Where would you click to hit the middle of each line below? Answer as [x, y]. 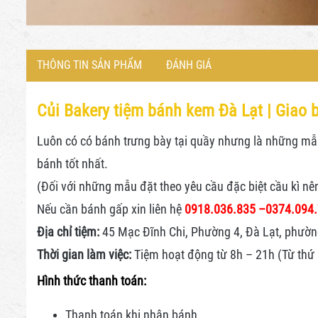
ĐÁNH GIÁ [189, 65]
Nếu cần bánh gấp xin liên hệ [111, 209]
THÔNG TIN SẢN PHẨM [89, 65]
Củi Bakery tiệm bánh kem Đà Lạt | [156, 110]
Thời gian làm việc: [84, 254]
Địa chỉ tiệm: [68, 231]
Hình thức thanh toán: [92, 280]
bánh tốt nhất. [72, 163]
